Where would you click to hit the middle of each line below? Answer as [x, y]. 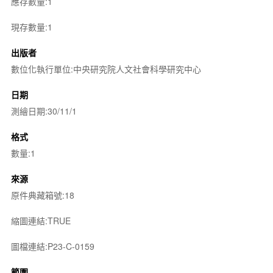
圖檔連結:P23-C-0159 [52, 246]
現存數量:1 [31, 27]
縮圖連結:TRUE [41, 221]
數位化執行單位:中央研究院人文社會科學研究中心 [106, 69]
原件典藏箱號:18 [42, 195]
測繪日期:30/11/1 [44, 111]
